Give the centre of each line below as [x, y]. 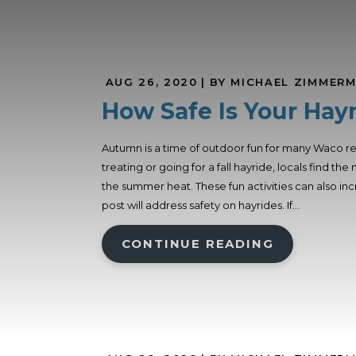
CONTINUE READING [197, 244]
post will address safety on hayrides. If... [200, 205]
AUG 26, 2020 [151, 82]
